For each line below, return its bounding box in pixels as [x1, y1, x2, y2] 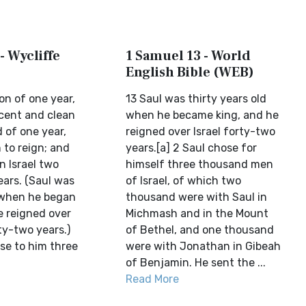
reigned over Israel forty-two [126, 125, 276, 138]
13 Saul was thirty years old [126, 92, 267, 105]
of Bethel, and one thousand [126, 223, 275, 236]
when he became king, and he [126, 109, 279, 122]
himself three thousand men [126, 158, 274, 171]
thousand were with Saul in [126, 191, 268, 204]
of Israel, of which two [126, 174, 242, 187]
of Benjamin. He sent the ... [126, 256, 266, 269]
